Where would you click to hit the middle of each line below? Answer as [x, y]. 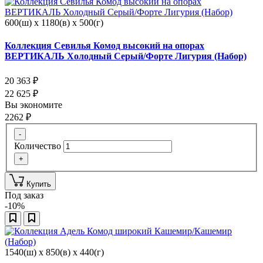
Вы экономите [35, 105]
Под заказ [24, 195]
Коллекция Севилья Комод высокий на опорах [104, 45]
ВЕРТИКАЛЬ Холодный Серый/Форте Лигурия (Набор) [126, 56]
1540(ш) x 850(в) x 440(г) [54, 252]
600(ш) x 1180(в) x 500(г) [54, 22]
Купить [39, 184]
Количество [38, 146]
